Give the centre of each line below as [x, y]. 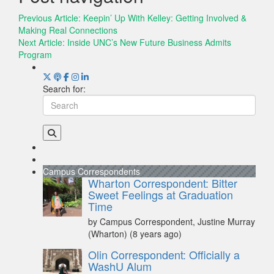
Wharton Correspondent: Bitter [163, 183]
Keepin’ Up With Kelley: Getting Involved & [165, 18]
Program [35, 55]
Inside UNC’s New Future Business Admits [149, 43]
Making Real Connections [68, 30]
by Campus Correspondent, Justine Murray [172, 222]
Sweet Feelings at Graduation [161, 195]
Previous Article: [51, 18]
